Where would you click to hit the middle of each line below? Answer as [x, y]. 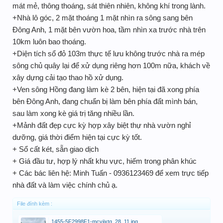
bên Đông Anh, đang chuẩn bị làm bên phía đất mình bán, [105, 101]
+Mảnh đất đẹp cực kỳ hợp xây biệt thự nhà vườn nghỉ [102, 125]
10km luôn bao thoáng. [49, 42]
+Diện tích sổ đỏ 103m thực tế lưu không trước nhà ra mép [109, 54]
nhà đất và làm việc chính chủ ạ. [65, 185]
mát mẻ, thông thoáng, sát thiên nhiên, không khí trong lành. [109, 6]
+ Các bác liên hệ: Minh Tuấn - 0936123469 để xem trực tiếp [111, 173]
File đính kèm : [35, 204]
